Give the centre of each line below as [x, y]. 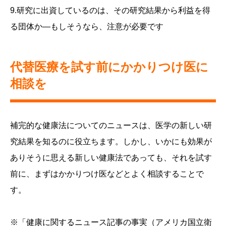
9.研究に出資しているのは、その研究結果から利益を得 [110, 11]
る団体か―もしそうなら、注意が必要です [87, 27]
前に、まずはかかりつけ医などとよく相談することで [107, 174]
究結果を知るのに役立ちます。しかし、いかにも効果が [111, 142]
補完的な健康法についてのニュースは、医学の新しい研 [111, 126]
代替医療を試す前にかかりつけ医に [109, 67]
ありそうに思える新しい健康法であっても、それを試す [111, 158]
